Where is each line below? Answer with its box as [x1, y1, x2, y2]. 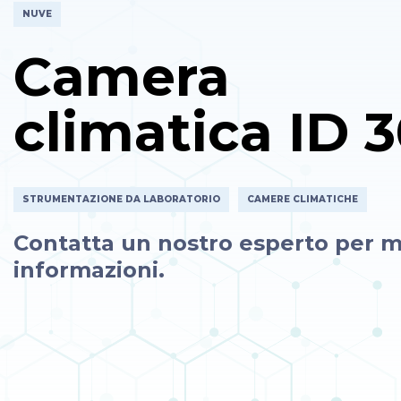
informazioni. [13, 257, 165, 283]
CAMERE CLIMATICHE [247, 193, 358, 205]
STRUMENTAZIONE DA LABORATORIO [22, 193, 220, 205]
